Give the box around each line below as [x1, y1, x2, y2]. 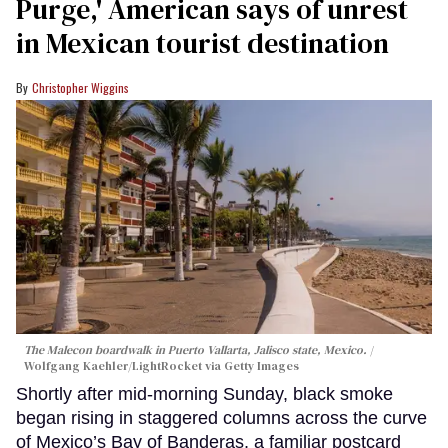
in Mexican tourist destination [16, 23, 389, 62]
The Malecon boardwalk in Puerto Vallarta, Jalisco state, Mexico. [24, 341, 367, 358]
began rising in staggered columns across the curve [16, 407, 427, 428]
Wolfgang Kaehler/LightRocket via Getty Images [24, 357, 299, 374]
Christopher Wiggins [32, 78, 129, 96]
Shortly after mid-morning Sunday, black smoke [16, 383, 393, 404]
